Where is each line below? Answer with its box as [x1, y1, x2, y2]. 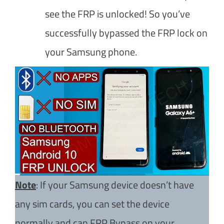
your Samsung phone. [45, 43, 137, 59]
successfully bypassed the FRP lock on [45, 24, 207, 40]
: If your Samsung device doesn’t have [36, 176, 194, 192]
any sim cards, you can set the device [15, 195, 169, 211]
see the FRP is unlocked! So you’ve [45, 5, 190, 21]
